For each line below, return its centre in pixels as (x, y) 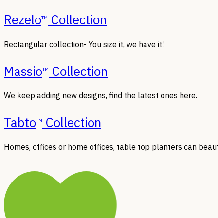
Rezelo (23, 19)
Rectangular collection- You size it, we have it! (84, 44)
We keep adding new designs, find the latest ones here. (100, 96)
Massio (23, 71)
